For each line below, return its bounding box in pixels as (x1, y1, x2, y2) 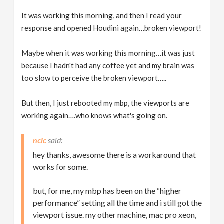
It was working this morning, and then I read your (21, 11, 182, 20)
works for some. (33, 162, 88, 171)
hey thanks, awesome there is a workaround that (33, 150, 196, 159)
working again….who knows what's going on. (21, 111, 168, 120)
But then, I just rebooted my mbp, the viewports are (21, 98, 190, 107)
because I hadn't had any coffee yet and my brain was (21, 61, 195, 70)
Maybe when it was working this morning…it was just (21, 48, 195, 57)
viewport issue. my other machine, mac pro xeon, (33, 210, 197, 219)
